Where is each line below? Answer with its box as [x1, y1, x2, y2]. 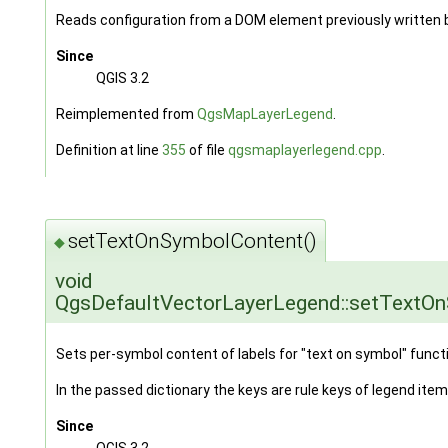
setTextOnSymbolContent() [67, 228, 317, 253]
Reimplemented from [55, 106, 197, 123]
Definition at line [55, 142, 162, 159]
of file [185, 142, 228, 159]
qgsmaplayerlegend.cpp [227, 142, 382, 159]
